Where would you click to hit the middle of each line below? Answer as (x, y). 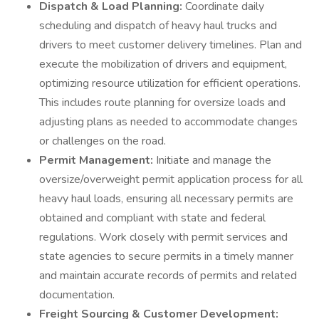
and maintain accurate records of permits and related (168, 276)
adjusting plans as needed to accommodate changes (168, 122)
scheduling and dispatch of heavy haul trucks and (158, 26)
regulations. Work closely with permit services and (163, 237)
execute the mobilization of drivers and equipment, (163, 64)
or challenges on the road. (103, 141)
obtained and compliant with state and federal (152, 218)
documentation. (77, 295)
